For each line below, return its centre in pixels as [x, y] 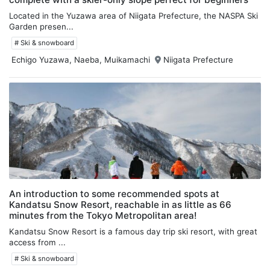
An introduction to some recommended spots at [114, 193]
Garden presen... [41, 26]
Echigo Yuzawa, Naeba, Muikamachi [81, 59]
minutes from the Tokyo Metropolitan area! [103, 215]
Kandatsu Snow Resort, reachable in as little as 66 [120, 204]
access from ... [37, 242]
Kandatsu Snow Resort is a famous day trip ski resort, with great [133, 231]
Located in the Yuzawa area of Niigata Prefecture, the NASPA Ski [133, 15]
